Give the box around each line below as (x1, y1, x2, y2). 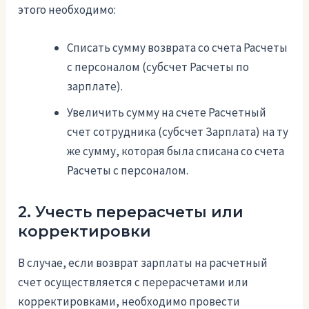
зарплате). (67, 79, 123, 94)
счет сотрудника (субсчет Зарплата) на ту (67, 124, 289, 140)
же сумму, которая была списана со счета (67, 143, 285, 159)
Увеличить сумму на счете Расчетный (67, 105, 267, 121)
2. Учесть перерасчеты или (18, 203, 244, 222)
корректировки (18, 222, 152, 241)
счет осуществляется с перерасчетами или (18, 274, 249, 290)
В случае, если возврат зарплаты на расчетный (18, 255, 268, 270)
